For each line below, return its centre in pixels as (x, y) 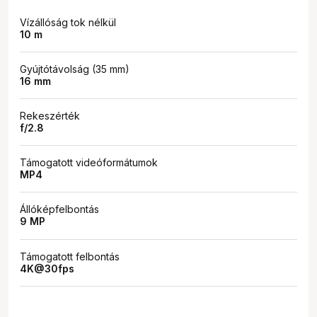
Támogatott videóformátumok (89, 163)
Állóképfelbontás (59, 209)
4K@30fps (47, 268)
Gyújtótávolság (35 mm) (75, 69)
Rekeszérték (50, 116)
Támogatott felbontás (70, 256)
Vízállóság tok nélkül (68, 22)
